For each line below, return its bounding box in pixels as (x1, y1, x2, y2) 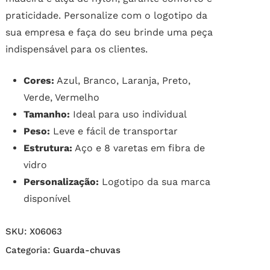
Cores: (23, 75, 54, 87)
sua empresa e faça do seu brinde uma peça (5, 27, 213, 39)
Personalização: (23, 176, 99, 188)
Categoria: (5, 245, 53, 256)
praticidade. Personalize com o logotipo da (5, 10, 207, 22)
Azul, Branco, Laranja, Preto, (54, 75, 190, 87)
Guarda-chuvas (52, 245, 121, 256)
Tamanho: (23, 108, 70, 121)
